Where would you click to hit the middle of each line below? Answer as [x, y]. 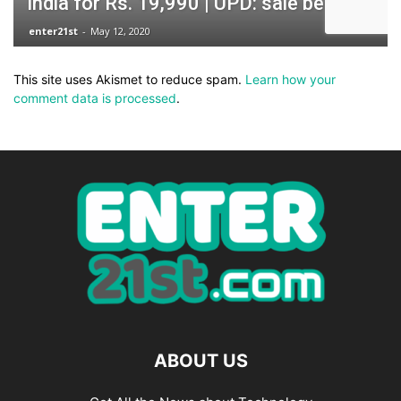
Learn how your [290, 79]
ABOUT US [200, 361]
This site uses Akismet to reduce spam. [129, 79]
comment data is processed [95, 98]
